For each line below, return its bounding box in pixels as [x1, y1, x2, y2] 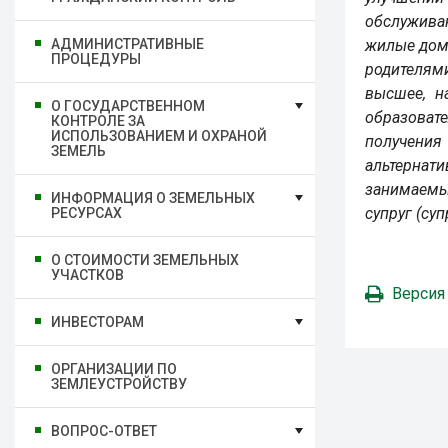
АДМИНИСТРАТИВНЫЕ [51, 36, 204, 52]
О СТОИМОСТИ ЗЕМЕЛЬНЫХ [51, 252, 239, 268]
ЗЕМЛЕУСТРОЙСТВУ [51, 376, 187, 392]
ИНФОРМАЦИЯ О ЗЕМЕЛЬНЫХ [51, 190, 255, 206]
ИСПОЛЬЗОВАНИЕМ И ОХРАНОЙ [51, 128, 267, 144]
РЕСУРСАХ [51, 205, 122, 221]
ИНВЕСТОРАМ [51, 314, 144, 330]
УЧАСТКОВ [51, 267, 124, 283]
